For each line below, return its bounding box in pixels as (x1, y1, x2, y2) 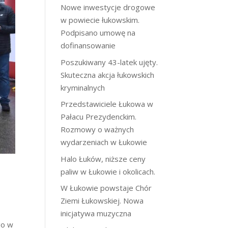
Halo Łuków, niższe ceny (61, 153, 146, 164)
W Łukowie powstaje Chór (61, 183, 152, 193)
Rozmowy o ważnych (61, 124, 134, 134)
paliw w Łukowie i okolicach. (61, 166, 156, 177)
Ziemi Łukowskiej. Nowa (61, 195, 144, 206)
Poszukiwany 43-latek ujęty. (61, 56, 158, 67)
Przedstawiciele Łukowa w (61, 99, 154, 109)
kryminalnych (61, 82, 105, 93)
